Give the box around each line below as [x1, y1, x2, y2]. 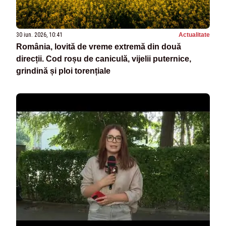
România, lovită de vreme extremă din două [16, 42, 181, 51]
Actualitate [179, 31, 210, 39]
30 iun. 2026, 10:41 [16, 31, 63, 39]
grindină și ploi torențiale [16, 67, 110, 76]
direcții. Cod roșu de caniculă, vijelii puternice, [16, 54, 191, 64]
